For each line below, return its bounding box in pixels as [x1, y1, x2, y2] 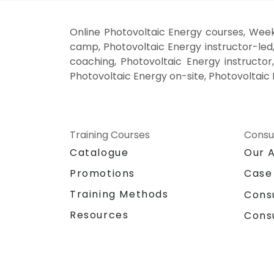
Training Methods [70, 187, 169, 202]
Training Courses [70, 128, 150, 143]
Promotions [70, 166, 135, 181]
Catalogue [70, 146, 129, 160]
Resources [70, 208, 129, 223]
